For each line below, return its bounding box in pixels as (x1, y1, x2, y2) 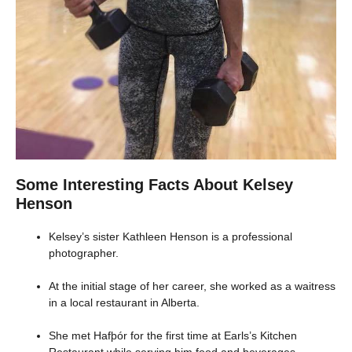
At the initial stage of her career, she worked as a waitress (49, 279, 335, 292)
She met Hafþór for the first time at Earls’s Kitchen (49, 328, 297, 342)
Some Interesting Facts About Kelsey (16, 175, 293, 193)
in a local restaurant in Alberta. (49, 295, 200, 309)
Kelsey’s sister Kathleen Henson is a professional (49, 229, 292, 243)
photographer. (49, 246, 119, 259)
